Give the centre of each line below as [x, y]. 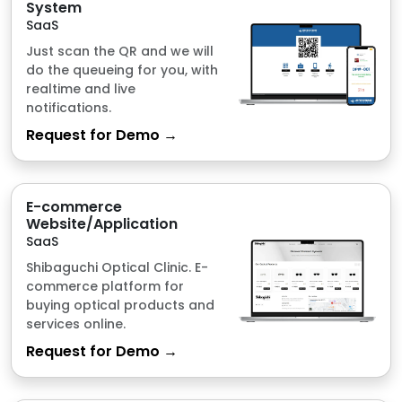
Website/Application [102, 107]
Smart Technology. [88, 368]
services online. [76, 207]
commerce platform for [105, 169]
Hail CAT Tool [74, 306]
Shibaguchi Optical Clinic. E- [117, 150]
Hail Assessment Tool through [125, 350]
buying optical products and [120, 188]
